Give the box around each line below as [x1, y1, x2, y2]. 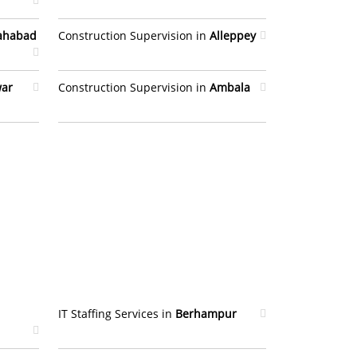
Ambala [210, 80, 250, 95]
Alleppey [210, 28, 256, 43]
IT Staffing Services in [58, 306, 175, 321]
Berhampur [175, 306, 237, 321]
